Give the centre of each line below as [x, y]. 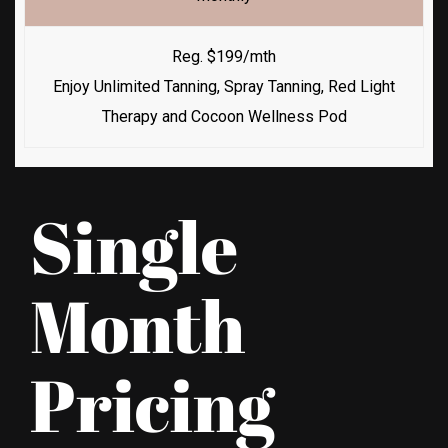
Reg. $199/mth [224, 56]
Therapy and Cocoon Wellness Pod [224, 116]
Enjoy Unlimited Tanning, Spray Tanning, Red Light [224, 86]
